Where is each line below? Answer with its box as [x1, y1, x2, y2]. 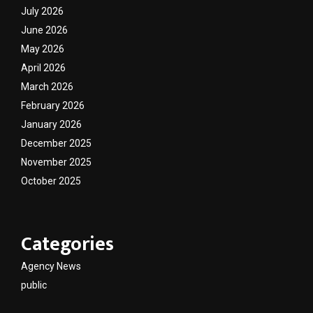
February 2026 [21, 99, 85, 111]
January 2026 [21, 118, 82, 130]
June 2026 [21, 24, 68, 36]
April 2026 [21, 61, 66, 73]
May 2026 [21, 43, 64, 54]
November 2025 [21, 156, 92, 168]
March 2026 [21, 80, 73, 92]
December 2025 [21, 137, 92, 149]
